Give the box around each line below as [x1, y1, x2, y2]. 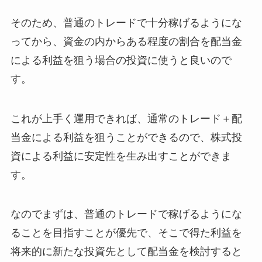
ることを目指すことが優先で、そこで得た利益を [10, 227, 242, 239]
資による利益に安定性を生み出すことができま [10, 150, 232, 162]
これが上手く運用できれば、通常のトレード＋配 [10, 112, 242, 125]
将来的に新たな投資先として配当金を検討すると [10, 246, 242, 258]
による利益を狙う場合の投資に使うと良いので [10, 54, 232, 66]
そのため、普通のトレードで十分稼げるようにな [10, 16, 242, 29]
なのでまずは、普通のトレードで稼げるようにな [10, 208, 242, 220]
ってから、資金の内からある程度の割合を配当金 [10, 35, 242, 47]
